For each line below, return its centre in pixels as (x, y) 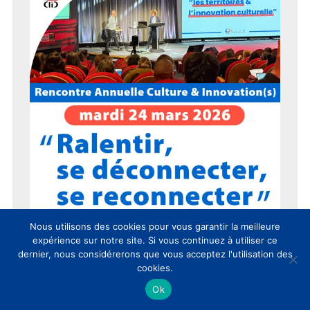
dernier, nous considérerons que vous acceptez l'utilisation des (155, 254)
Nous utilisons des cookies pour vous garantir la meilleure (155, 226)
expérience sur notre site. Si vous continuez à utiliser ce (155, 240)
